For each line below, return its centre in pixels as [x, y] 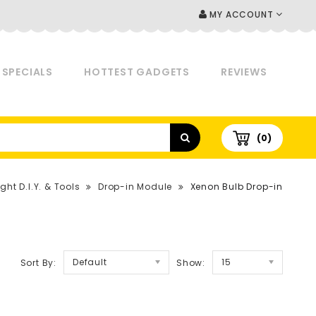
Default [90, 262]
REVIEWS [244, 72]
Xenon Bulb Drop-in [236, 187]
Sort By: [38, 263]
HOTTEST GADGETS [137, 72]
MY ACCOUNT [242, 14]
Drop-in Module [135, 187]
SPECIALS [28, 72]
